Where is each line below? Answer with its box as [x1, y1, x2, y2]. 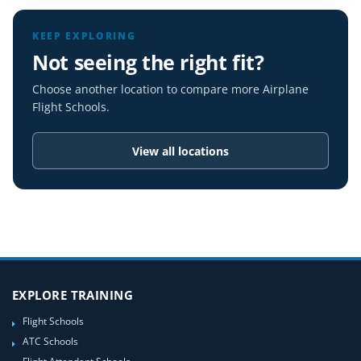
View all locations [132, 143, 229, 159]
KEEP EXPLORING [32, 29, 136, 43]
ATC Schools [23, 334, 78, 347]
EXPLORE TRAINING [12, 287, 134, 303]
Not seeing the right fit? [32, 48, 264, 76]
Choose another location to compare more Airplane [32, 81, 309, 97]
